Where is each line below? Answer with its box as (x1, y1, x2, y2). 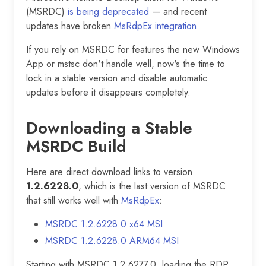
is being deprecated (68, 5, 149, 18)
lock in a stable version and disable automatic (26, 71, 207, 85)
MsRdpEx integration (114, 19, 197, 33)
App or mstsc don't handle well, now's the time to (26, 57, 225, 71)
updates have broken (26, 19, 114, 33)
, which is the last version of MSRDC (78, 179, 226, 193)
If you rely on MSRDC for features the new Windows (26, 43, 240, 56)
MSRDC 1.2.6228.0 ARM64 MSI (45, 233, 179, 248)
